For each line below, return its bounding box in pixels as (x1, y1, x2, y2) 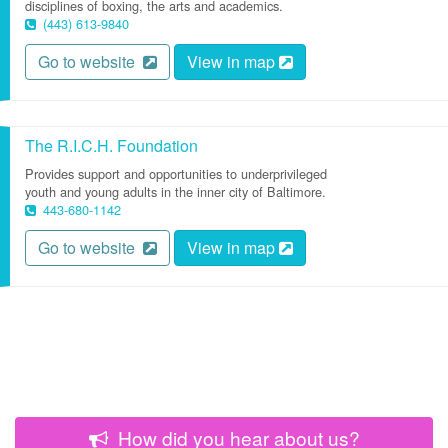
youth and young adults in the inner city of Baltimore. (25, 182, 326, 201)
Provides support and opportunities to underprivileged (25, 164, 327, 183)
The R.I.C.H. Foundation (25, 134, 198, 157)
